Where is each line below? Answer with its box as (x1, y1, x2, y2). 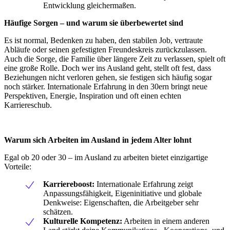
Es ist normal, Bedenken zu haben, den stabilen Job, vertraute (4, 35, 203, 45)
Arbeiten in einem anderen (122, 216, 209, 225)
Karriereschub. (4, 100, 52, 109)
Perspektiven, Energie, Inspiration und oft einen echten (4, 91, 181, 100)
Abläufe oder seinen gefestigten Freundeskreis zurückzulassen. (4, 45, 207, 54)
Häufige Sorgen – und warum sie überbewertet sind (4, 18, 183, 27)
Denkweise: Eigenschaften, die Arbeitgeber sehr (43, 198, 199, 207)
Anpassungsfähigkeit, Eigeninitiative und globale (43, 188, 202, 198)
